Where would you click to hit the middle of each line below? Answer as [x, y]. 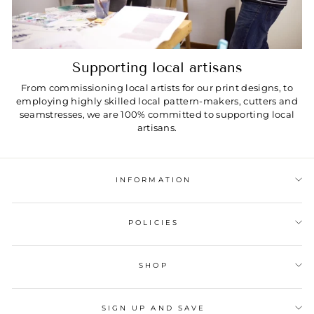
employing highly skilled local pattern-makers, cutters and [157, 102]
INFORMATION [153, 179]
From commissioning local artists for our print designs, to [157, 88]
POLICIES [153, 222]
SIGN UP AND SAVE [153, 308]
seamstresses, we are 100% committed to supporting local [157, 115]
